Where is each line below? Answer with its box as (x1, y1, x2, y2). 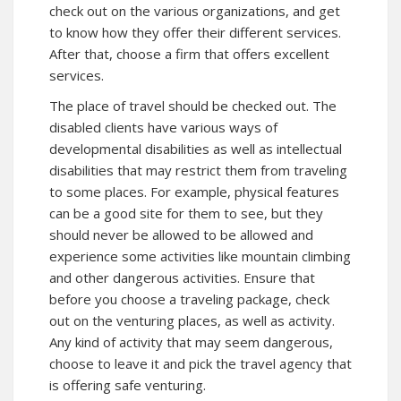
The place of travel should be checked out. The (49, 96, 337, 115)
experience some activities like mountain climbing (49, 246, 351, 265)
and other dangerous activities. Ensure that (49, 268, 315, 286)
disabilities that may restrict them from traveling (49, 160, 347, 179)
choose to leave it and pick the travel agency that (49, 354, 352, 372)
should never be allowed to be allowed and (49, 225, 313, 243)
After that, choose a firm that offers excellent (49, 44, 329, 63)
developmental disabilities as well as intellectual (49, 139, 342, 158)
